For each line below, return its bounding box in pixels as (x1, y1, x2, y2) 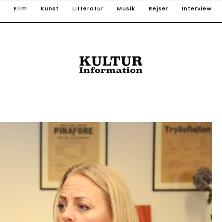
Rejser (149, 4, 168, 12)
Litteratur (72, 4, 104, 12)
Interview (182, 4, 212, 12)
